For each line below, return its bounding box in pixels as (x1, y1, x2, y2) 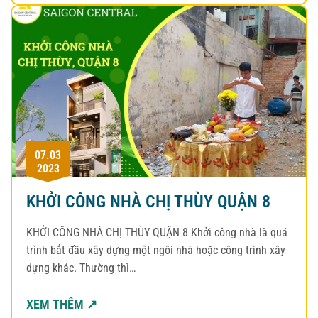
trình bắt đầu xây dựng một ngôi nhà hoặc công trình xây (26, 243, 285, 257)
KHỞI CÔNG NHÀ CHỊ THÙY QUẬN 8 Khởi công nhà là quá (26, 225, 287, 239)
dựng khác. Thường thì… (26, 261, 136, 275)
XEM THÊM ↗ (26, 296, 97, 312)
